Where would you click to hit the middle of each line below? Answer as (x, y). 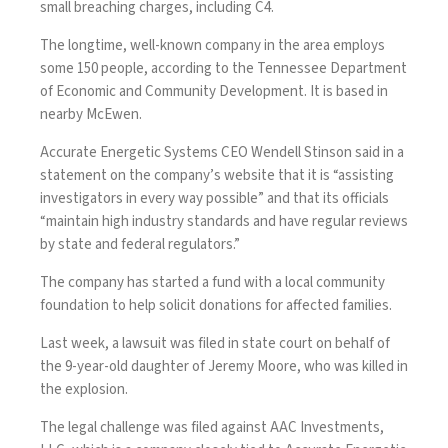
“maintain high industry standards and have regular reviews (224, 221)
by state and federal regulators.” (140, 244)
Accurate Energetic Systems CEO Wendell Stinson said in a (222, 152)
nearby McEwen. (91, 114)
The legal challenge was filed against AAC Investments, (212, 427)
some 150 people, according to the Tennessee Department (223, 68)
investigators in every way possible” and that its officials (214, 198)
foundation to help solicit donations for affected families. (216, 305)
